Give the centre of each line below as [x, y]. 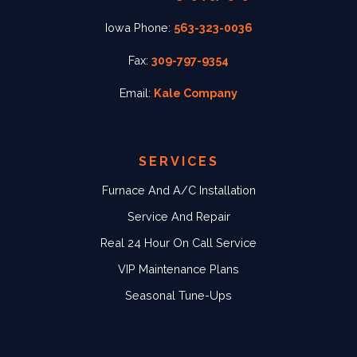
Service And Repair [178, 217]
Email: [137, 93]
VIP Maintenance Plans [178, 269]
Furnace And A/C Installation [178, 190]
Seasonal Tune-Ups [178, 296]
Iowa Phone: [139, 28]
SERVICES [178, 162]
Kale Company [196, 93]
